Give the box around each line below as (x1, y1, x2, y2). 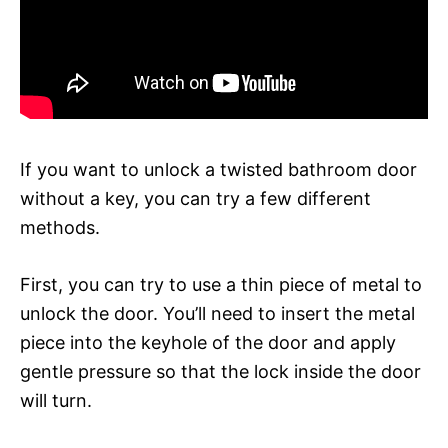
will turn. (20, 389, 92, 411)
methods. (20, 216, 100, 238)
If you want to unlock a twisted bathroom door (20, 158, 417, 180)
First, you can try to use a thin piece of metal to (20, 273, 422, 295)
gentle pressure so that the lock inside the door (20, 360, 421, 382)
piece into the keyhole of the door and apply (20, 331, 396, 353)
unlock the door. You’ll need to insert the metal (20, 302, 415, 324)
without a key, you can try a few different (20, 187, 371, 209)
